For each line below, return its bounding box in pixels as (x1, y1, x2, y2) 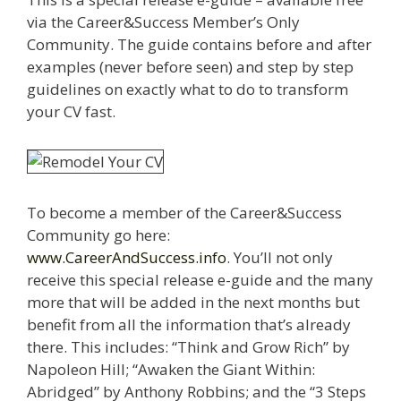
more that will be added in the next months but (27, 291, 360, 312)
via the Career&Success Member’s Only (27, 11, 300, 32)
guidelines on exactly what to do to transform (27, 78, 348, 99)
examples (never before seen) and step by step (27, 55, 354, 77)
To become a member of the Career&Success (27, 201, 342, 223)
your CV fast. (27, 100, 115, 122)
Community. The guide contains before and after (27, 33, 371, 55)
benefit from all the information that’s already (27, 313, 351, 335)
